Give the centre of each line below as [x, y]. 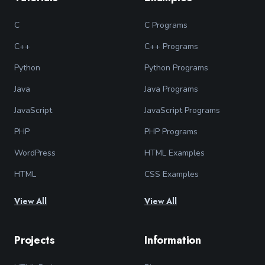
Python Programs [176, 68]
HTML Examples [174, 153]
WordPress [35, 153]
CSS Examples [172, 174]
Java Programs [171, 89]
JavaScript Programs [182, 111]
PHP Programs [171, 132]
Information [173, 240]
